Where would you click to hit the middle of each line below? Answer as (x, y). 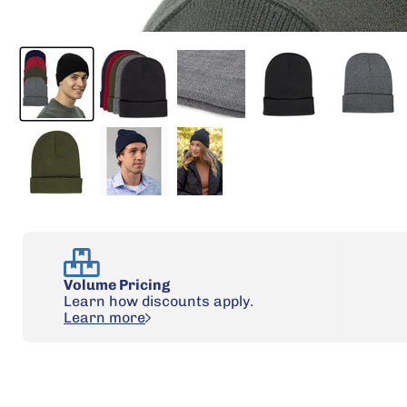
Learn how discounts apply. (159, 302)
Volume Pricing (117, 285)
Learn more (104, 318)
